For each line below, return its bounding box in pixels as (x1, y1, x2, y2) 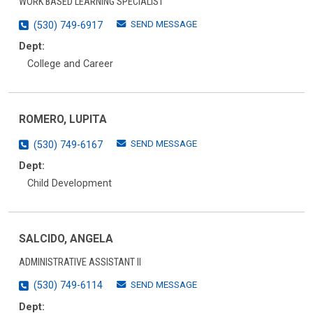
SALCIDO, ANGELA (19, 231, 113, 245)
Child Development (27, 177, 112, 190)
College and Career (27, 58, 113, 71)
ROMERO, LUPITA (19, 112, 107, 126)
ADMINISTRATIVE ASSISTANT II (19, 256, 141, 268)
